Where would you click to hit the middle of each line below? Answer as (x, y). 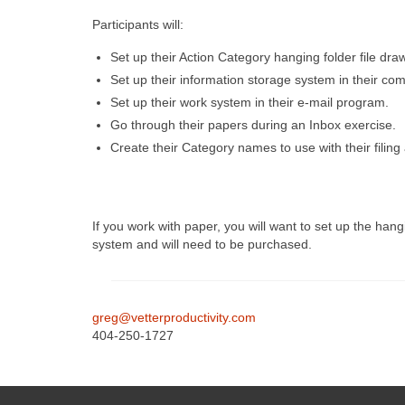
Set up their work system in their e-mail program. (250, 103)
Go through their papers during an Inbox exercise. (253, 125)
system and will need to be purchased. (202, 245)
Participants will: (138, 25)
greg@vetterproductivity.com (174, 318)
